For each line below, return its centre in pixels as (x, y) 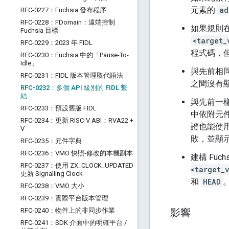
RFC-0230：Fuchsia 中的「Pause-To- (75, 55)
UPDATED (119, 165)
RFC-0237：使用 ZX (49, 165)
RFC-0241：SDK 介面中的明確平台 (72, 223)
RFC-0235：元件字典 (51, 141)
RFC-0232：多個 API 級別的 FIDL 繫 (74, 88)
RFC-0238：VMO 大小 (52, 186)
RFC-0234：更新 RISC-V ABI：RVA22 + (77, 120)
